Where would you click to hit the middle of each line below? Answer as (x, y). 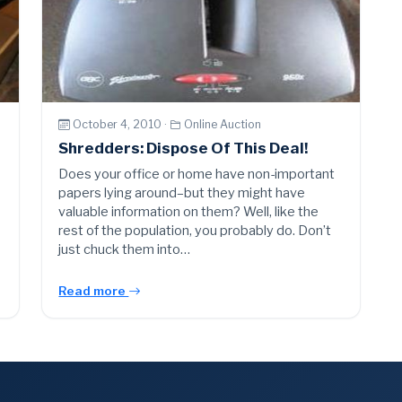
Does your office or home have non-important (197, 174)
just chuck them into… (125, 249)
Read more (94, 290)
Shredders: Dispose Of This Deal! (184, 148)
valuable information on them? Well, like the (189, 211)
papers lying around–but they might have (182, 192)
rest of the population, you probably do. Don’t (195, 230)
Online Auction (223, 125)
